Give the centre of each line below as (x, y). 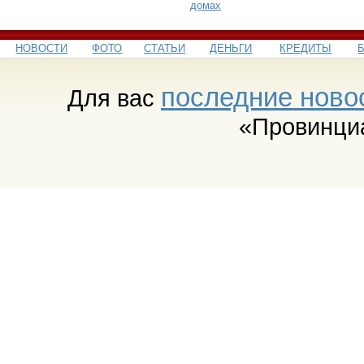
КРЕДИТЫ (306, 48)
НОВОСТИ (42, 48)
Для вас (114, 97)
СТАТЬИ (165, 48)
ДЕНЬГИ (231, 48)
